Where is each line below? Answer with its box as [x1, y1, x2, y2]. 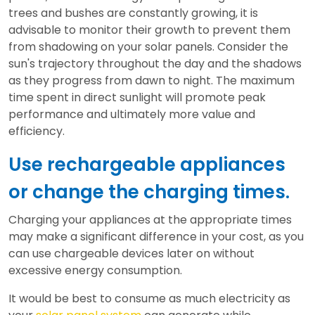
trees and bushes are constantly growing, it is [8, 5, 258, 22]
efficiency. [8, 123, 65, 140]
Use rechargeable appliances [8, 152, 285, 178]
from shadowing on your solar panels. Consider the [8, 39, 288, 56]
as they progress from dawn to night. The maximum [8, 72, 295, 89]
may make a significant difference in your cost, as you [8, 229, 304, 245]
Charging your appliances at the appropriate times [8, 212, 292, 229]
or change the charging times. [8, 179, 290, 205]
